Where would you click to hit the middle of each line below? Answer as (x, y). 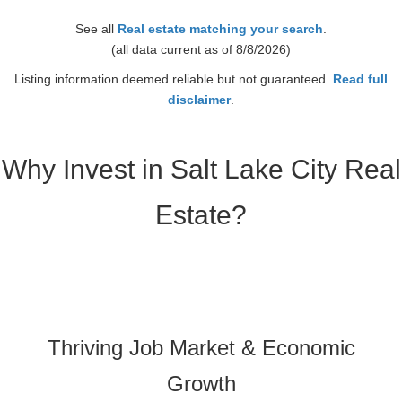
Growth (201, 384)
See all (96, 29)
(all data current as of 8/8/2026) (201, 49)
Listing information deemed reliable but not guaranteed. (174, 79)
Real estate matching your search (220, 29)
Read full (360, 79)
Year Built (103, 37)
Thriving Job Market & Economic (201, 348)
